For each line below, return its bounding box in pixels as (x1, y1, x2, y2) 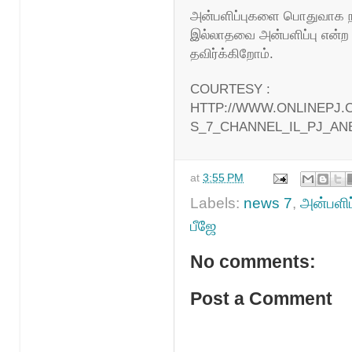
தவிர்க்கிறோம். (190, 46, 273, 62)
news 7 (244, 194, 292, 211)
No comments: (190, 251, 316, 272)
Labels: (190, 194, 244, 211)
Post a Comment (190, 288, 332, 309)
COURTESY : (190, 82, 270, 97)
